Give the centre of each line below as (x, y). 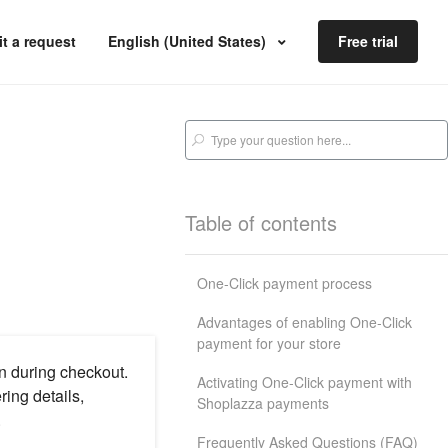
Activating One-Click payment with (305, 382)
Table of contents (261, 222)
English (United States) (189, 41)
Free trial (368, 41)
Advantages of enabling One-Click (305, 322)
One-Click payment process (285, 283)
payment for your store (269, 343)
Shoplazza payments (263, 403)
